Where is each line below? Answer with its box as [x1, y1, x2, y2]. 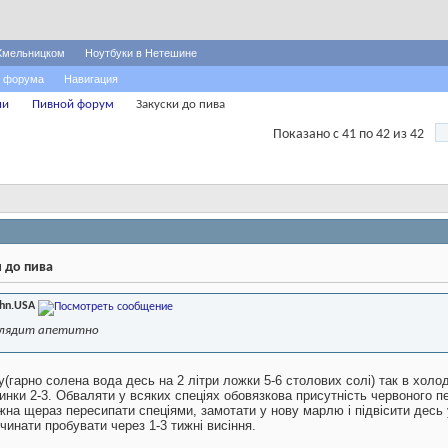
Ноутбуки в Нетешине [85, 47, 197, 59]
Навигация [64, 73, 118, 85]
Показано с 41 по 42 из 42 [273, 127, 424, 142]
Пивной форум [32, 98, 114, 111]
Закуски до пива [136, 98, 225, 111]
